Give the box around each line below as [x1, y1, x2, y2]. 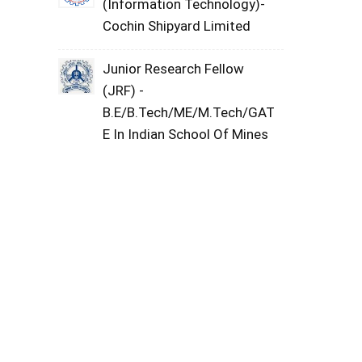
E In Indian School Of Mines [103, 126, 269, 142]
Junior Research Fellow [103, 61, 245, 77]
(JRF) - [103, 82, 145, 99]
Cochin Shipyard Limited [103, 18, 251, 34]
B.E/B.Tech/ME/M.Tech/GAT [103, 104, 276, 120]
